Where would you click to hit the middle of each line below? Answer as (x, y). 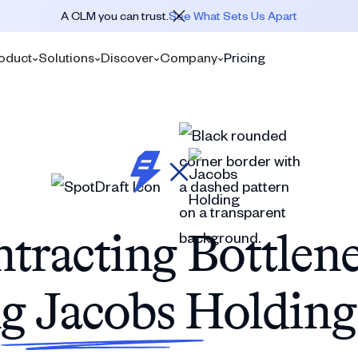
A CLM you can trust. (115, 16)
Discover (127, 57)
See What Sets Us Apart (233, 16)
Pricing (244, 57)
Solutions (66, 57)
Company (188, 57)
